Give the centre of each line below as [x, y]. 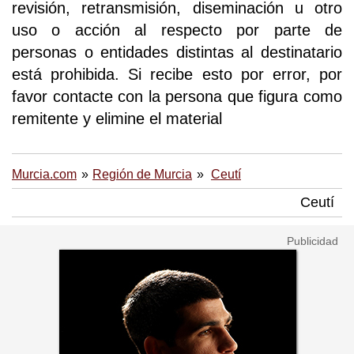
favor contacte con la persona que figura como [177, 97]
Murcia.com [44, 174]
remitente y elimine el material [117, 119]
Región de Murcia [142, 174]
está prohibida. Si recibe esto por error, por [177, 75]
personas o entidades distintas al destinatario [177, 53]
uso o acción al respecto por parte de [177, 30]
